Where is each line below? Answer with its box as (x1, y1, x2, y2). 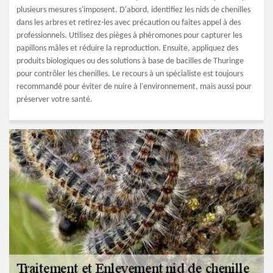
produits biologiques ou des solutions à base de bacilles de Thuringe (16, 57, 244, 66)
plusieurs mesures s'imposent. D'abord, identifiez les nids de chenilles (16, 5, 250, 15)
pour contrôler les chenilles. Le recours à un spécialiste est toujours (16, 69, 243, 79)
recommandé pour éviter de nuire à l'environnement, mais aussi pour (16, 82, 252, 91)
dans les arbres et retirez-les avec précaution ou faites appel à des (16, 18, 241, 27)
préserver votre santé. (16, 95, 93, 104)
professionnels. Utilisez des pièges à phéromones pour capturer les (16, 31, 242, 40)
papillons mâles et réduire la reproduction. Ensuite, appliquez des (16, 44, 238, 53)
